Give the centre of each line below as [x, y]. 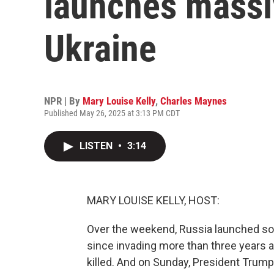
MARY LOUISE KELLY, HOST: [153, 200]
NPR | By [63, 101]
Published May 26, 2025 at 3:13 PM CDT [112, 113]
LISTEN [97, 146]
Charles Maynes [194, 101]
